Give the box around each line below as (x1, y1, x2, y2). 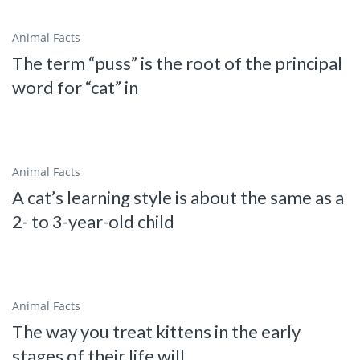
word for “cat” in (12, 76, 138, 99)
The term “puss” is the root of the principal (12, 52, 342, 75)
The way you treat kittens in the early (12, 321, 301, 343)
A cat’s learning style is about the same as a (12, 186, 344, 209)
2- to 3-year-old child (12, 211, 174, 233)
